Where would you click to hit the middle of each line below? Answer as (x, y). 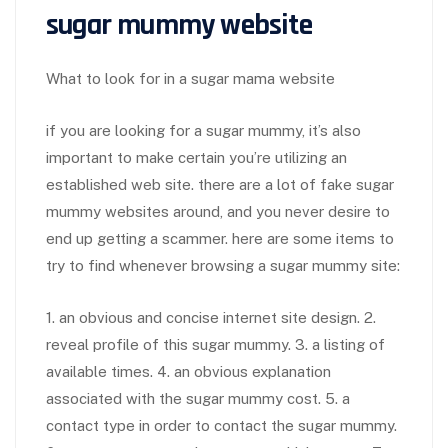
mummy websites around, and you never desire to (218, 212)
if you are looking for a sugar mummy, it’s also (203, 131)
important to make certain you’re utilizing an (196, 158)
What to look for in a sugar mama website (190, 79)
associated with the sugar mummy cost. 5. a (198, 399)
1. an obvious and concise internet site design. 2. (211, 318)
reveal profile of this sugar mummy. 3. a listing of (215, 345)
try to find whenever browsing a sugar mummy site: (223, 266)
